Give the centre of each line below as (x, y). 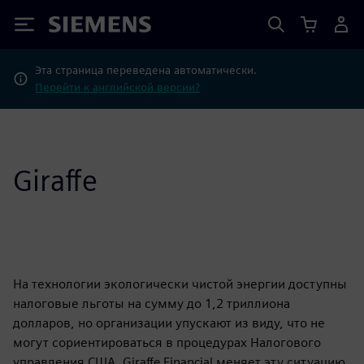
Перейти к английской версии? (118, 87)
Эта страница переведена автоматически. (146, 70)
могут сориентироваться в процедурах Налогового (167, 342)
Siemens (76, 27)
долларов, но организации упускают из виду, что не (169, 323)
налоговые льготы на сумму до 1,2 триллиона (152, 303)
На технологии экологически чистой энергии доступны (180, 284)
